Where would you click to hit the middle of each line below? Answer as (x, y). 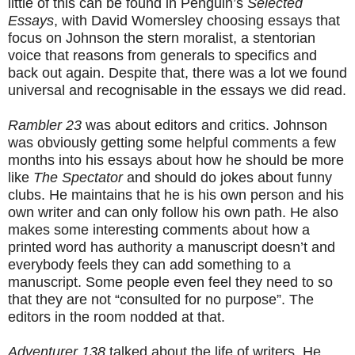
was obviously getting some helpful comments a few (172, 142)
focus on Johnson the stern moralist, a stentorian (162, 38)
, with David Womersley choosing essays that (197, 20)
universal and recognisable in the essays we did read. (177, 90)
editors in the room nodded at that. (116, 317)
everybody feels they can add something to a (149, 264)
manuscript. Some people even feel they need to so (170, 282)
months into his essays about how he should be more (176, 160)
